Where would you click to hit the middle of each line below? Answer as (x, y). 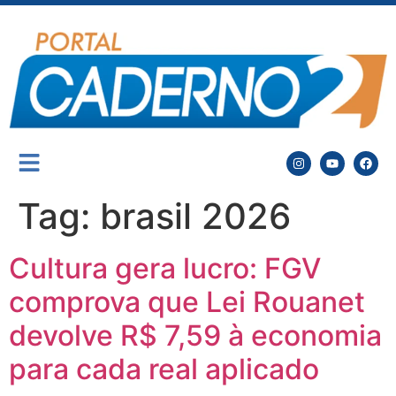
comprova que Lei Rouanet (187, 302)
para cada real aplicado (164, 369)
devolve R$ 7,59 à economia (195, 336)
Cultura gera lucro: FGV (165, 269)
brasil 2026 (195, 217)
